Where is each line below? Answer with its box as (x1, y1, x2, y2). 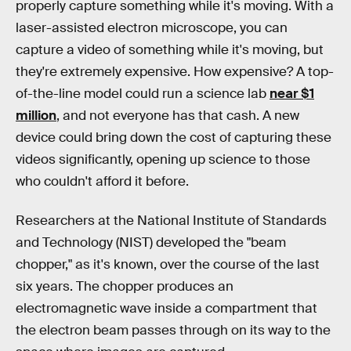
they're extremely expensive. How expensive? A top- (16, 63, 334, 80)
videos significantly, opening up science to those (16, 151, 310, 168)
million (16, 107, 56, 124)
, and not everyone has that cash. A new (56, 107, 299, 124)
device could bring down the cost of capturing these (16, 129, 331, 146)
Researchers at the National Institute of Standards (16, 212, 327, 229)
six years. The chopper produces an (16, 277, 233, 295)
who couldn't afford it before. (16, 173, 189, 190)
